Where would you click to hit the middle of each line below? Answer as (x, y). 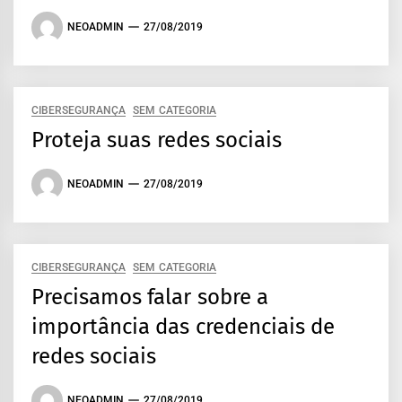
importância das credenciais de (183, 326)
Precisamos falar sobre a (150, 297)
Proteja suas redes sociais (157, 140)
